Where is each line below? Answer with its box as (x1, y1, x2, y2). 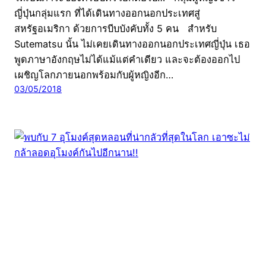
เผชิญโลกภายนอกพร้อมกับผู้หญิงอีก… (14, 69, 173, 81)
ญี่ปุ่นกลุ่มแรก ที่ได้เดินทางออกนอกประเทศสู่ (14, 7, 200, 20)
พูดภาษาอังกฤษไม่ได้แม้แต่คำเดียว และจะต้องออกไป (14, 53, 240, 66)
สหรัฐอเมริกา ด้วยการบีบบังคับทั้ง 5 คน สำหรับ (14, 23, 217, 35)
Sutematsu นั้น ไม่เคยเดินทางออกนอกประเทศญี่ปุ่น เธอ (14, 38, 250, 50)
